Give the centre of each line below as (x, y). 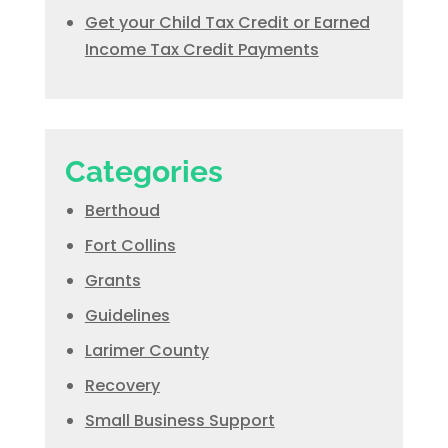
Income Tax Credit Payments (201, 49)
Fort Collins (130, 245)
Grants (112, 280)
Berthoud (122, 210)
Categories (143, 171)
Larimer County (146, 350)
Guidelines (127, 315)
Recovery (122, 385)
